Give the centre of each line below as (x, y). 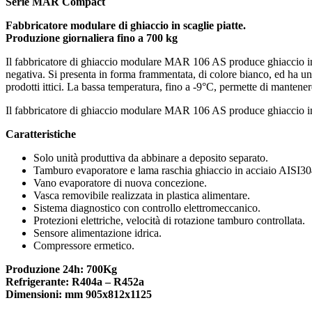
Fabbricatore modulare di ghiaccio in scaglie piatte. (126, 26)
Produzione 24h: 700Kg (61, 270)
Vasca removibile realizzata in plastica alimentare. (142, 196)
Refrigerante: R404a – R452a (75, 282)
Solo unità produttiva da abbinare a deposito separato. (151, 158)
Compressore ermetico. (84, 246)
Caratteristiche (41, 134)
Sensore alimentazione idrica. (97, 233)
